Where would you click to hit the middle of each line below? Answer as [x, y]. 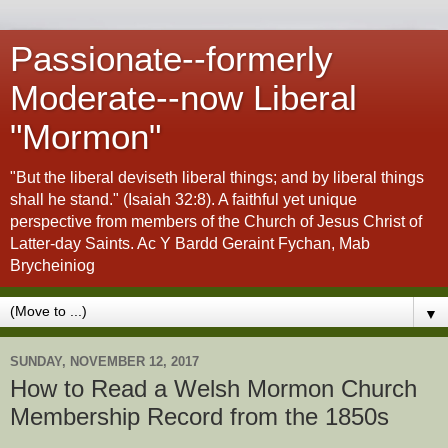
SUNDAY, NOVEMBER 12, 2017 [104, 361]
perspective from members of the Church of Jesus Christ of [216, 221]
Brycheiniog [52, 265]
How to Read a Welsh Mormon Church [213, 388]
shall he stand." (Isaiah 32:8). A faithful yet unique [183, 199]
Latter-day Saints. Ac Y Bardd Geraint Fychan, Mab [190, 243]
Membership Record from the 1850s [199, 416]
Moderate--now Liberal [183, 98]
